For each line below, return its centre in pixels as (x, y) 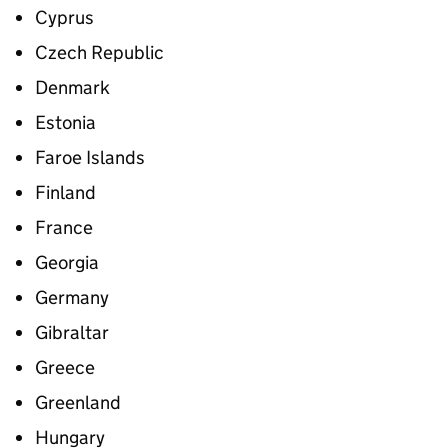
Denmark (72, 87)
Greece (65, 367)
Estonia (65, 122)
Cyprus (64, 17)
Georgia (67, 262)
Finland (65, 192)
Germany (72, 297)
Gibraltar (72, 332)
